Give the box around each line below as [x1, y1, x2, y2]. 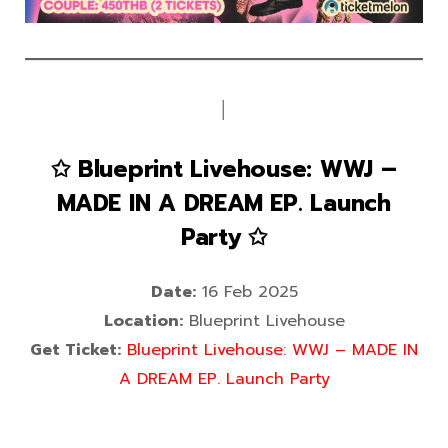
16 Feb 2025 [195, 279, 298, 304]
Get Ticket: [30, 337, 121, 362]
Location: [103, 308, 183, 333]
